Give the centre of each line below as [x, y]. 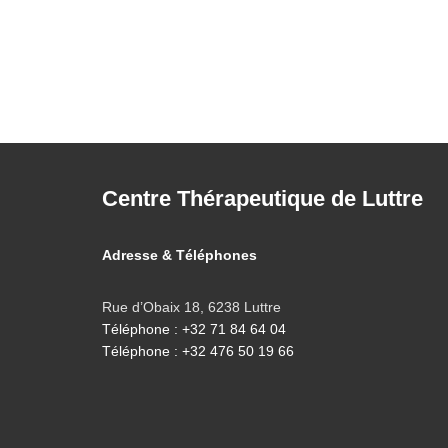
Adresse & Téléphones [179, 255]
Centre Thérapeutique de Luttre [262, 198]
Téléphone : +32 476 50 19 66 [198, 351]
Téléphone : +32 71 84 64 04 [194, 329]
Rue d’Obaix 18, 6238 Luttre [191, 307]
